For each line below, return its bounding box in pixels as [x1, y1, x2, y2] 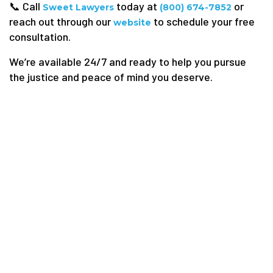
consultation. [9, 29, 71, 43]
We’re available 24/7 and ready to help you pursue [9, 54, 246, 68]
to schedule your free [154, 14, 255, 28]
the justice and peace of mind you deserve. [9, 69, 213, 83]
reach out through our [9, 14, 113, 28]
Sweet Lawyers [43, 1, 114, 13]
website [113, 16, 154, 28]
